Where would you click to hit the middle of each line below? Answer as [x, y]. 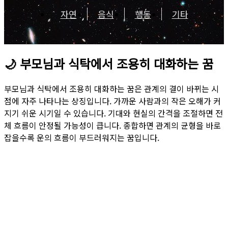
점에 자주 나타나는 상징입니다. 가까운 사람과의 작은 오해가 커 [112, 101]
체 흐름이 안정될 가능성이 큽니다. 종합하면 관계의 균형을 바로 [112, 125]
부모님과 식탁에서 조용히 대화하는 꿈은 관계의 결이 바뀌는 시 [111, 88]
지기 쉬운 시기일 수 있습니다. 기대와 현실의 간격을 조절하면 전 [113, 113]
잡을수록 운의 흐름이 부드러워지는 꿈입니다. [82, 137]
